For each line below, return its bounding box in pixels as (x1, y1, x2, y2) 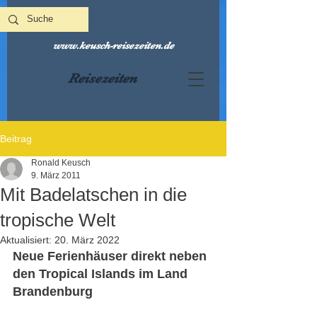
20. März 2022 (54, 234, 120, 246)
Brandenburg (13, 284, 96, 299)
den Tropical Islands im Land (13, 267, 191, 281)
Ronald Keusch (31, 158, 91, 168)
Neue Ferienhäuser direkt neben (13, 249, 210, 263)
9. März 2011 (31, 171, 81, 180)
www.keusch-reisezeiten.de (52, 40, 174, 51)
